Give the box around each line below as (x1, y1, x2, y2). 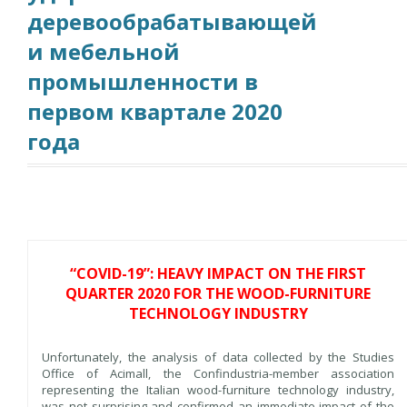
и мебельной (27, 36, 180, 66)
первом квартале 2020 (27, 96, 283, 126)
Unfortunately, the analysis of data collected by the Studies (42, 349, 394, 365)
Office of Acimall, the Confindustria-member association (42, 365, 394, 382)
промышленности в (27, 66, 258, 96)
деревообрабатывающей (27, 6, 317, 36)
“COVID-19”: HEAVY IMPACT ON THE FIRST (70, 263, 366, 283)
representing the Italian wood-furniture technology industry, (42, 382, 394, 398)
